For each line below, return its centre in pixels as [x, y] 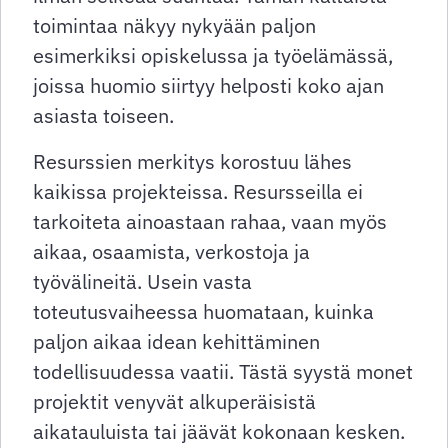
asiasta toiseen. [103, 116]
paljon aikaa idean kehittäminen [176, 342]
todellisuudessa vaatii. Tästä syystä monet [223, 372]
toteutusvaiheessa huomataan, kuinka [203, 312]
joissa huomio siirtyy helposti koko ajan [208, 86]
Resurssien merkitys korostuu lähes [192, 162]
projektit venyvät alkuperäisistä [174, 402]
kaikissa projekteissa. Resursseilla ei [198, 192]
